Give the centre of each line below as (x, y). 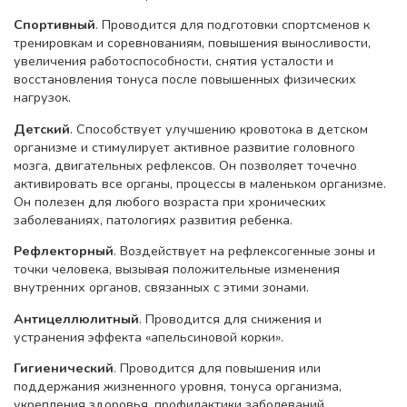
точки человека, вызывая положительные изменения (177, 269)
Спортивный (55, 25)
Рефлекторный (64, 251)
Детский (42, 129)
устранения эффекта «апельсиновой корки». (149, 337)
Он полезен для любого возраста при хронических (170, 201)
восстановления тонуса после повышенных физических (185, 79)
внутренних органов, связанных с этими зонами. (161, 288)
